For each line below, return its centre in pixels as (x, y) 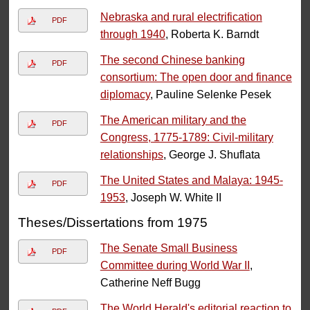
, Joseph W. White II (173, 198)
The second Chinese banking (172, 60)
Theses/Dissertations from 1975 (113, 223)
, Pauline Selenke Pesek (210, 95)
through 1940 (133, 35)
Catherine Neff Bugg (150, 283)
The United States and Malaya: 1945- (191, 181)
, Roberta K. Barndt (212, 35)
